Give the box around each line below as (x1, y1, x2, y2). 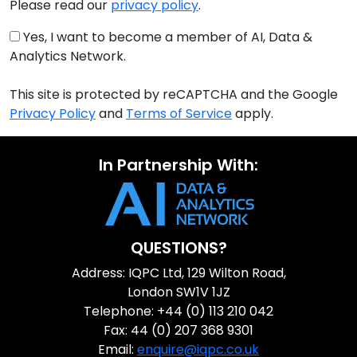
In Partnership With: (99, 154, 258, 177)
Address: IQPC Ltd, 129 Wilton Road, (71, 264, 286, 283)
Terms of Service (126, 104, 232, 124)
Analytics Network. (10, 47, 126, 66)
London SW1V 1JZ (127, 283, 230, 302)
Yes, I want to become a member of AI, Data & (20, 28, 312, 47)
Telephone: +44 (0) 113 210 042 (84, 302, 273, 321)
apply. (232, 104, 273, 124)
